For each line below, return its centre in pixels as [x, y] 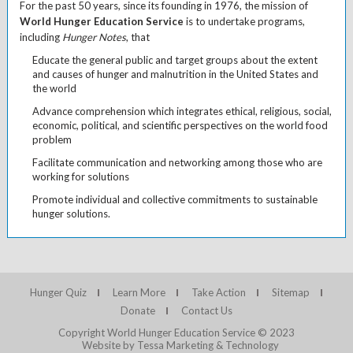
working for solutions [80, 176]
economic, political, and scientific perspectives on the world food [180, 125]
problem [52, 139]
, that [137, 37]
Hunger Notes [94, 37]
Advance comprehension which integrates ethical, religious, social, [182, 111]
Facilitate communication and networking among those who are [177, 162]
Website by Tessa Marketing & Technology [180, 345]
